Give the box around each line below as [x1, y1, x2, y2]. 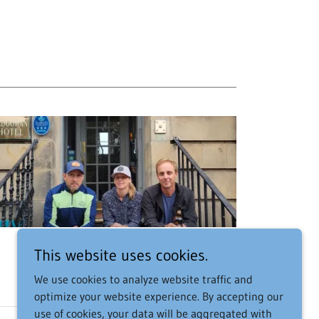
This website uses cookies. [34, 246, 208, 265]
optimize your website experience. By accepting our [34, 289, 283, 303]
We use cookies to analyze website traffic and [34, 272, 253, 286]
